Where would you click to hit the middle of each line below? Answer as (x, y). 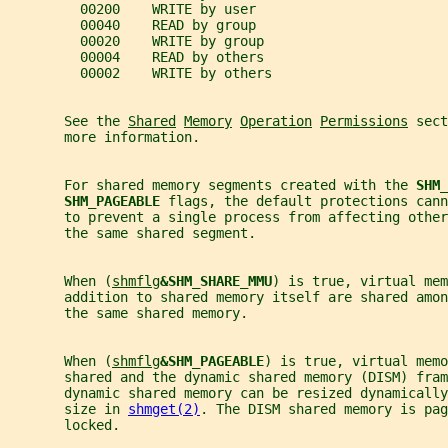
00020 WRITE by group (136, 41)
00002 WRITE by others (140, 73)
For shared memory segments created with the (212, 185)
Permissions (364, 121)
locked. (64, 425)
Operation (276, 121)
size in (68, 409)
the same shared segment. (132, 233)
